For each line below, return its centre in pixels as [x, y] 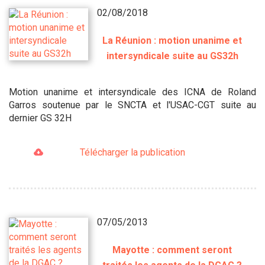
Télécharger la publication [132, 153]
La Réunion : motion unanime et [172, 41]
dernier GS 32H [40, 118]
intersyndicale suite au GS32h [172, 56]
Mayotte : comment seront [172, 250]
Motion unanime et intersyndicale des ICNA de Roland [132, 92]
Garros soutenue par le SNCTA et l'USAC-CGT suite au [132, 105]
